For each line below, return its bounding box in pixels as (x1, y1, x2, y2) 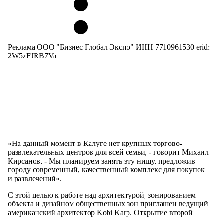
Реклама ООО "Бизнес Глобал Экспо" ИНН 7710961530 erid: (8, 43, 210, 52)
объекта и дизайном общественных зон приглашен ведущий (8, 199, 208, 208)
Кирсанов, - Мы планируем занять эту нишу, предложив (8, 156, 195, 165)
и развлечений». (8, 174, 62, 182)
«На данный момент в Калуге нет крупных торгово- (8, 139, 182, 147)
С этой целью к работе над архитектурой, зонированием (8, 190, 196, 199)
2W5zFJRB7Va (8, 52, 56, 60)
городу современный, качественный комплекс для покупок (8, 165, 205, 174)
